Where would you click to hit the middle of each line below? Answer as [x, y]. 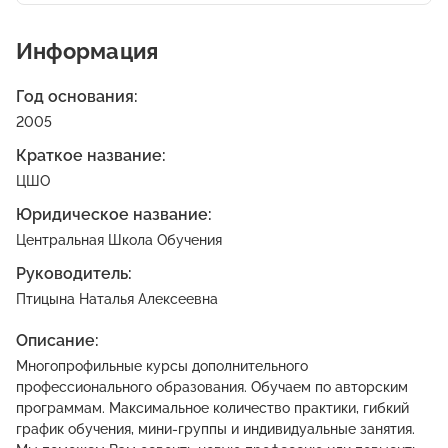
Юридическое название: [114, 214]
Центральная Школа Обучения [119, 240]
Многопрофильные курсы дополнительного [162, 366]
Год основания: [77, 96]
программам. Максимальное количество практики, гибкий [212, 408]
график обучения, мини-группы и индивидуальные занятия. [215, 429]
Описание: [57, 340]
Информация [87, 51]
